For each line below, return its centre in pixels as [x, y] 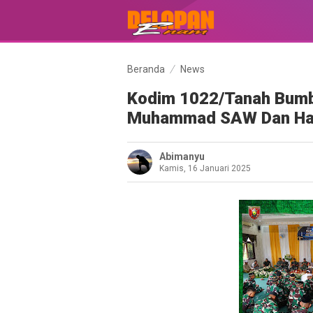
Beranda [146, 69]
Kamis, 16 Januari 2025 [205, 168]
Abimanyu [182, 156]
